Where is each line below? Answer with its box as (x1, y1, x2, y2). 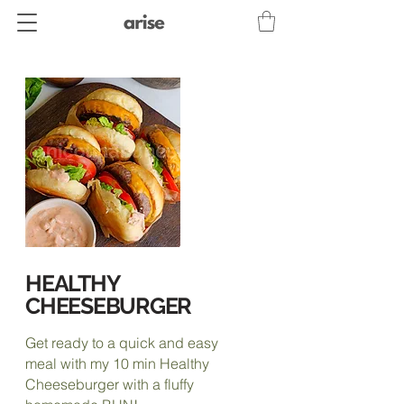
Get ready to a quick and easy (25, 333, 218, 352)
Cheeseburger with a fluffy (25, 374, 194, 393)
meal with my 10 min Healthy (25, 353, 209, 372)
